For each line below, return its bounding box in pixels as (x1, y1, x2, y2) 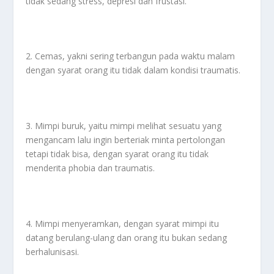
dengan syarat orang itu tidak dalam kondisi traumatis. (26, 64, 241, 76)
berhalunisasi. (26, 245, 80, 257)
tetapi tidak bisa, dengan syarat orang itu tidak (26, 148, 209, 160)
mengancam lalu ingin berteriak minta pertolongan (26, 134, 226, 146)
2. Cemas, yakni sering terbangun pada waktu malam (26, 50, 235, 62)
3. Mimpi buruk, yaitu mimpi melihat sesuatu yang (26, 120, 222, 132)
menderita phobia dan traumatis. (26, 162, 155, 174)
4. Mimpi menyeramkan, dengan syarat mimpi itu (26, 217, 220, 229)
